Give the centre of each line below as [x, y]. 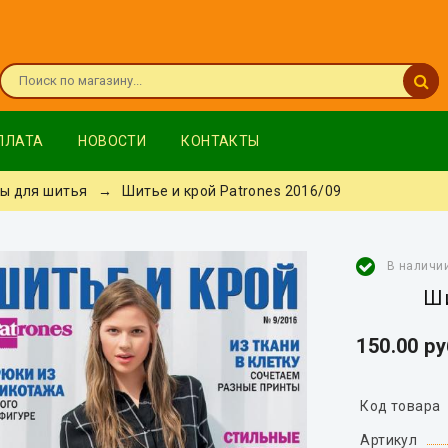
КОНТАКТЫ [220, 141]
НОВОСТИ [112, 141]
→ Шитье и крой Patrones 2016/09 [216, 191]
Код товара [400, 406]
